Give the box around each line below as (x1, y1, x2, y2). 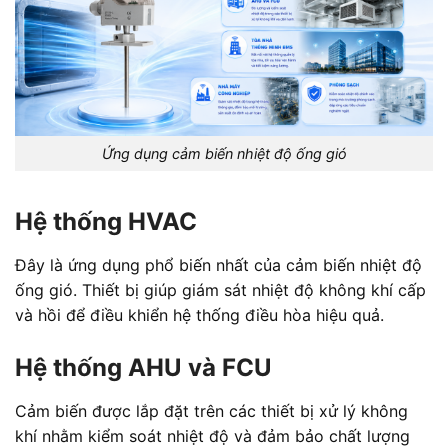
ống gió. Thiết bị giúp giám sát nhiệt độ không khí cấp (15, 279, 426, 300)
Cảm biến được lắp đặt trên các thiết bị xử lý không (15, 400, 408, 421)
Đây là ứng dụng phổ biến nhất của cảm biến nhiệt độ (15, 254, 422, 275)
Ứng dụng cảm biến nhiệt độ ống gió (101, 145, 347, 163)
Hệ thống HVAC (15, 206, 197, 236)
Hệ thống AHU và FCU (15, 352, 272, 382)
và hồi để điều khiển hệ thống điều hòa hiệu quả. (15, 304, 384, 325)
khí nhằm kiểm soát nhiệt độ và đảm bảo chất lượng (15, 425, 410, 446)
